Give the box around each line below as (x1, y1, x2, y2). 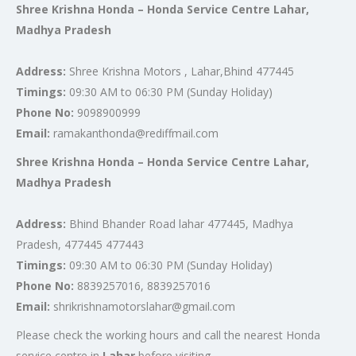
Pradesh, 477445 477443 (16, 237, 144, 252)
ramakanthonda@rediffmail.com (50, 126, 219, 141)
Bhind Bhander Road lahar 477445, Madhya (66, 216, 293, 231)
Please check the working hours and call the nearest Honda (16, 327, 320, 342)
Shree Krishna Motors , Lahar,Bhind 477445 (66, 64, 294, 79)
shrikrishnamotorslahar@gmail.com (50, 299, 235, 314)
